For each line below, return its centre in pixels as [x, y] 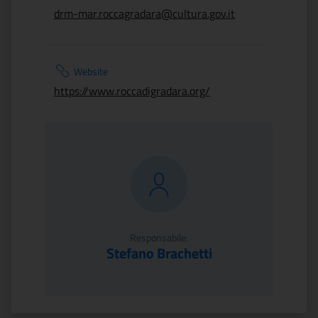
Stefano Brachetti [159, 253]
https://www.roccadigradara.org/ [132, 91]
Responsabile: [159, 237]
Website [91, 71]
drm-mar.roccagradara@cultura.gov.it [144, 13]
